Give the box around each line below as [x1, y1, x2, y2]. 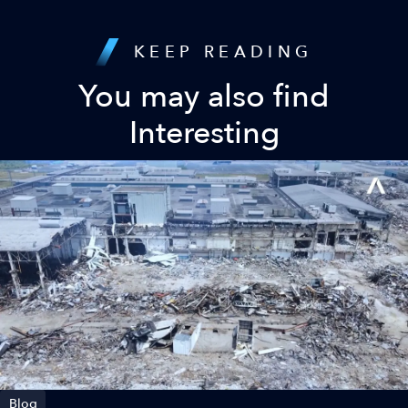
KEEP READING [124, 40, 313, 64]
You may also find [78, 75, 330, 117]
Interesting [128, 111, 280, 154]
